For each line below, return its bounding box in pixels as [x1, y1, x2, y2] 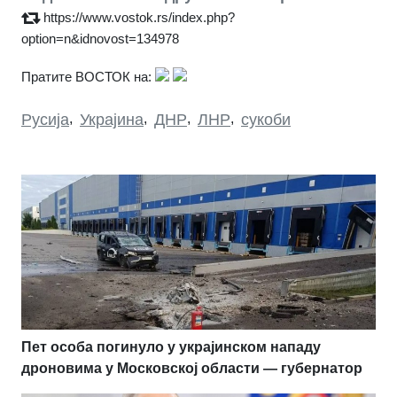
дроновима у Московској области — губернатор [21, 360, 362, 376]
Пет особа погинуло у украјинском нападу [21, 339, 321, 354]
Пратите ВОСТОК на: [21, 68, 152, 84]
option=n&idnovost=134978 [21, 30, 179, 46]
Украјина [80, 110, 144, 128]
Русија [21, 110, 69, 128]
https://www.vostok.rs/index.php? [43, 9, 235, 25]
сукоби [241, 110, 291, 128]
